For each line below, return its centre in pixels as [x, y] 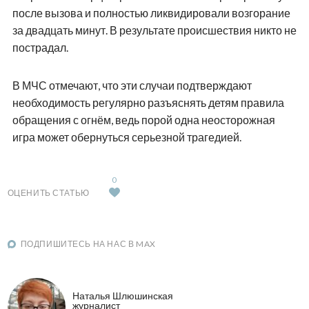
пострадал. [40, 48]
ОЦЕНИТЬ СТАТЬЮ [48, 193]
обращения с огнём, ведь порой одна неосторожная [143, 120]
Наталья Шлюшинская [122, 295]
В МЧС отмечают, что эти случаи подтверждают [132, 86]
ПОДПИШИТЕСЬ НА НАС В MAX [88, 244]
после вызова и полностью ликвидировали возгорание [151, 13]
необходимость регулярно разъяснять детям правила [148, 103]
